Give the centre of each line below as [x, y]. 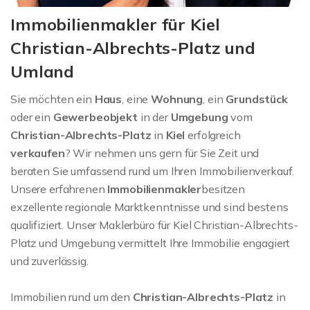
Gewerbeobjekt [97, 117]
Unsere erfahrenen [59, 189]
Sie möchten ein [53, 99]
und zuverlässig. [49, 261]
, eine [137, 99]
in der [155, 117]
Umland [43, 71]
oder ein [32, 117]
